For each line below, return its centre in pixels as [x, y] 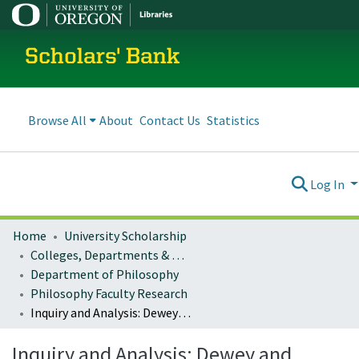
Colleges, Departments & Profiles [178, 255]
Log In [329, 184]
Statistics [233, 120]
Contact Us [170, 120]
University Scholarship [125, 236]
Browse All [57, 120]
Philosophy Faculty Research [109, 293]
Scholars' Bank [103, 58]
